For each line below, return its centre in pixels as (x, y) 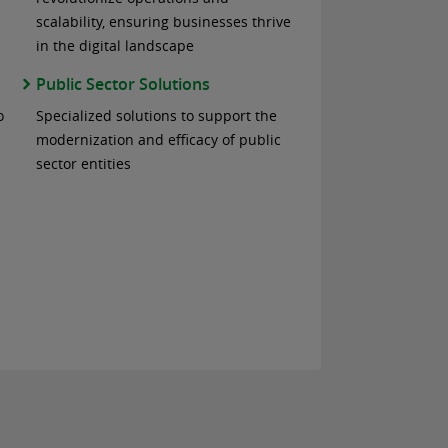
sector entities (84, 163)
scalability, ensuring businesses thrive (164, 21)
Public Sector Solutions (123, 84)
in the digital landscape (115, 45)
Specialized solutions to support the (157, 115)
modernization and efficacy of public (159, 139)
